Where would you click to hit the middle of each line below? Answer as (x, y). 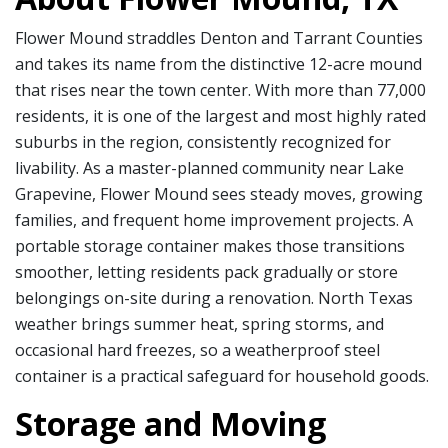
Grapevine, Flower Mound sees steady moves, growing (219, 193)
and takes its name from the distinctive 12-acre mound (218, 63)
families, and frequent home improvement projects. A (214, 219)
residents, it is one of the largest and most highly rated (220, 115)
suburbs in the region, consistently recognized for (203, 141)
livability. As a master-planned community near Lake (209, 167)
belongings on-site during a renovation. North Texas (214, 297)
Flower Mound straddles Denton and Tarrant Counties (219, 37)
